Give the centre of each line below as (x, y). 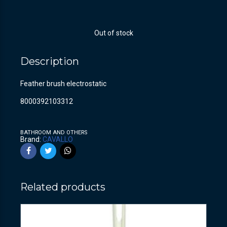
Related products (63, 187)
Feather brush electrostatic (63, 83)
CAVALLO (58, 139)
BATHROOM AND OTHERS (54, 132)
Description (50, 61)
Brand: (31, 139)
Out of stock (113, 33)
